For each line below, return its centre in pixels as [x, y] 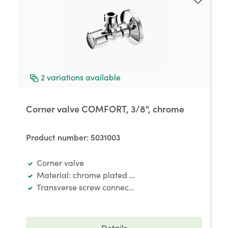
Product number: [58, 137]
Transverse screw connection [89, 187]
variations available [83, 77]
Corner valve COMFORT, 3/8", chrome [105, 109]
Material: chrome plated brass [93, 175]
